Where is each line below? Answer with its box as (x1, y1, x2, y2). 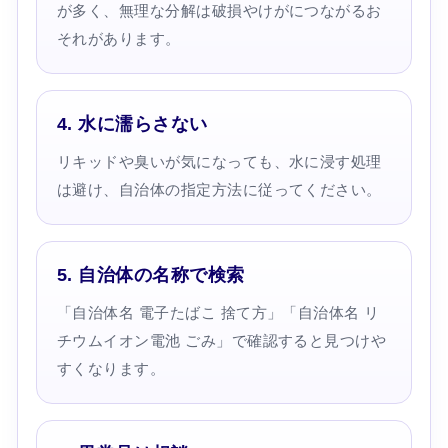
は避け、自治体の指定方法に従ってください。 (56, 180, 382, 198)
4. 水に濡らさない (56, 113, 208, 134)
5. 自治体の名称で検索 (56, 264, 245, 285)
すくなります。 (56, 359, 166, 377)
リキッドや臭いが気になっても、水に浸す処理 (56, 152, 382, 170)
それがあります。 (56, 29, 181, 47)
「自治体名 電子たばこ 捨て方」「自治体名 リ (56, 303, 380, 321)
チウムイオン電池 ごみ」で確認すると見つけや (56, 331, 387, 349)
